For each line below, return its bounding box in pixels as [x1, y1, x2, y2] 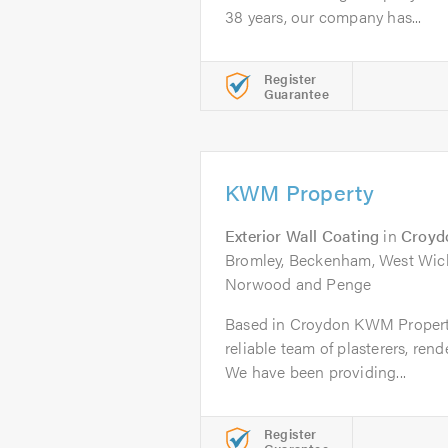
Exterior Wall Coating [225, 224, 380, 247]
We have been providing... [225, 360, 406, 383]
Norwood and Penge [225, 272, 372, 295]
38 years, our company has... [225, 5, 422, 28]
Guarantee [264, 84, 329, 103]
